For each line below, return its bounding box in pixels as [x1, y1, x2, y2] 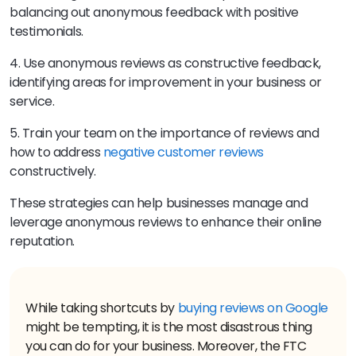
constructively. [10, 162, 99, 181]
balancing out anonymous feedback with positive [10, 3, 299, 22]
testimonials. [10, 22, 83, 41]
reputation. [10, 232, 75, 251]
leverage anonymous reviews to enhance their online [10, 213, 322, 232]
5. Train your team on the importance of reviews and [10, 124, 319, 143]
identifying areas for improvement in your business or [10, 73, 322, 92]
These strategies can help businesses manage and [10, 194, 308, 213]
